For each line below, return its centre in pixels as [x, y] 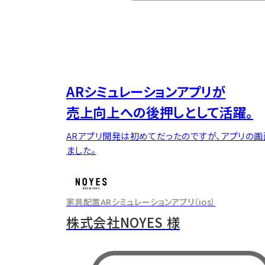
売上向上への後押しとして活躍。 [160, 112]
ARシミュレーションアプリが [146, 91]
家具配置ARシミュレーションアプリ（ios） [141, 202]
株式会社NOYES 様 [123, 222]
